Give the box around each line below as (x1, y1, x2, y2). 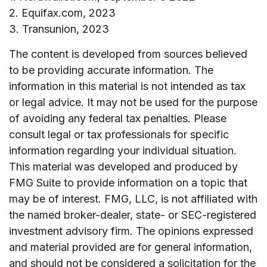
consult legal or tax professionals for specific (9, 128, 229, 141)
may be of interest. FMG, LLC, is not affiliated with (9, 193, 257, 205)
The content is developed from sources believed (9, 48, 247, 60)
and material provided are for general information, (9, 241, 252, 253)
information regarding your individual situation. (9, 144, 237, 157)
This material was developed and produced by (9, 160, 238, 173)
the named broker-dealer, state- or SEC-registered (9, 209, 256, 221)
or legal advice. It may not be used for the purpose (9, 96, 257, 108)
